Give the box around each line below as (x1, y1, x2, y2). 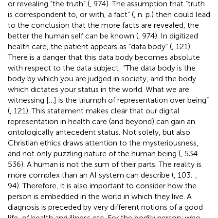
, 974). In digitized (138, 31, 198, 40)
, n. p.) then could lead (134, 9, 210, 19)
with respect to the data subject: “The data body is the (8, 63, 196, 73)
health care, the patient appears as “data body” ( (8, 41, 172, 51)
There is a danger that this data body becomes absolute (8, 52, 200, 62)
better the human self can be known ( (8, 31, 138, 40)
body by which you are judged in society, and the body (8, 73, 196, 83)
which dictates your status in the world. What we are (8, 84, 189, 94)
